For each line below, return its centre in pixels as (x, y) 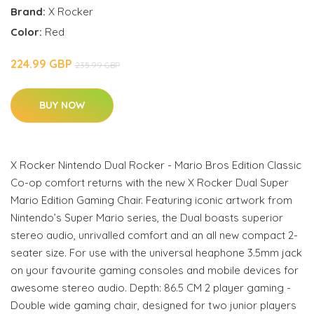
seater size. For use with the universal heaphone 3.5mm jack (156, 252)
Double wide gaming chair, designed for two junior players (153, 305)
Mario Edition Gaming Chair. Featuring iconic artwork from (151, 200)
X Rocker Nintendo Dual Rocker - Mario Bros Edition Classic (156, 165)
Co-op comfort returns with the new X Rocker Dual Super (150, 182)
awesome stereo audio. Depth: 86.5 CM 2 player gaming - (151, 287)
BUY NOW (62, 105)
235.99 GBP (97, 64)
